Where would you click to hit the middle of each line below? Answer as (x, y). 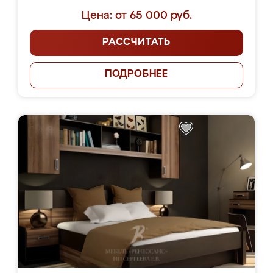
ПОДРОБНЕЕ (136, 74)
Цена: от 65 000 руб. (136, 16)
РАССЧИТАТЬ (136, 43)
